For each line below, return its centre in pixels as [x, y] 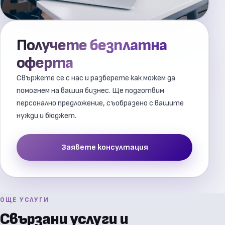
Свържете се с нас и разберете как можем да [96, 78]
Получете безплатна [92, 45]
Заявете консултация [104, 147]
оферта [45, 63]
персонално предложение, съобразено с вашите [100, 103]
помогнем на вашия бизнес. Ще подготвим [90, 90]
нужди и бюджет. [46, 116]
